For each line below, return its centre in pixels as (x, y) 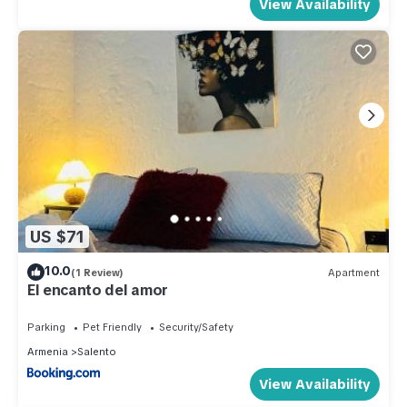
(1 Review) (97, 272)
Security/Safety (196, 328)
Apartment (354, 272)
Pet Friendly (112, 328)
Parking (46, 328)
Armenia (48, 352)
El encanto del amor (98, 291)
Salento (97, 352)
